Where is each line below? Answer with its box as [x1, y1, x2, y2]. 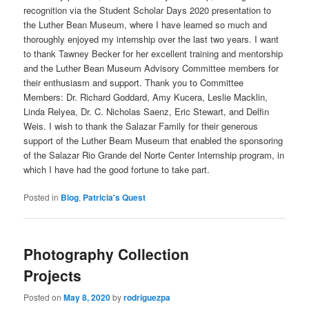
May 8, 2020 [63, 290, 111, 303]
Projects [23, 265, 82, 286]
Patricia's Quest [83, 191, 146, 204]
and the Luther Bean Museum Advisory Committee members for [23, 61, 279, 74]
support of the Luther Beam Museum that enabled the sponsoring [23, 133, 283, 147]
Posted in [23, 191, 59, 203]
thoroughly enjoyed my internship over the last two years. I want [23, 32, 279, 46]
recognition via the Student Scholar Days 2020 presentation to [23, 3, 272, 17]
